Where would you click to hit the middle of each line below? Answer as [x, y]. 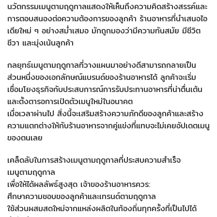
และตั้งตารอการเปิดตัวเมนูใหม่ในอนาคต [70, 102]
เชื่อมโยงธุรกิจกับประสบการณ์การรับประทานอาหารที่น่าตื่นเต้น [105, 90]
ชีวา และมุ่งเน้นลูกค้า [40, 43]
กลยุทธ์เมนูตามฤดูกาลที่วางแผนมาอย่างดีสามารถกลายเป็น [102, 65]
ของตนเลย [25, 138]
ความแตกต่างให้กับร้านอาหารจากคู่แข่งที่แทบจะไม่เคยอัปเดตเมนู [108, 126]
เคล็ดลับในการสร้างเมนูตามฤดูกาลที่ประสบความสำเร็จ [94, 160]
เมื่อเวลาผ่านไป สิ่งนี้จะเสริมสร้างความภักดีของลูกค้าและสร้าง [105, 114]
